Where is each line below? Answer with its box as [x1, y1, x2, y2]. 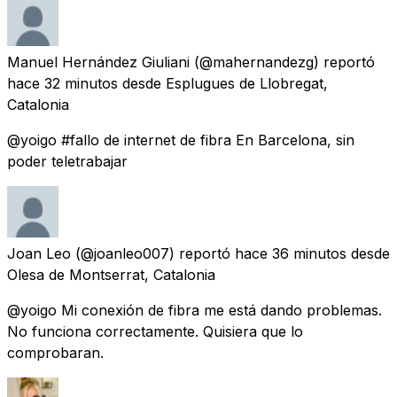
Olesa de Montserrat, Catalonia [7, 265, 215, 284]
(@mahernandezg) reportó [194, 52, 375, 71]
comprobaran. [7, 343, 104, 362]
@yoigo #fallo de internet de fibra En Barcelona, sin [7, 130, 354, 149]
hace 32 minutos [7, 74, 118, 92]
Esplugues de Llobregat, [166, 74, 328, 92]
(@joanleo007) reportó [75, 244, 230, 262]
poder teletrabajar [7, 152, 128, 170]
